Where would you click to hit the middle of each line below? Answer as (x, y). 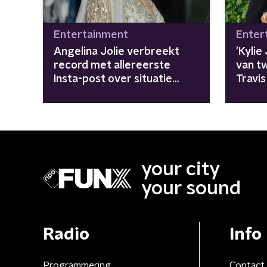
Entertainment (91, 35)
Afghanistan (84, 93)
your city (181, 169)
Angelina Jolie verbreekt (117, 52)
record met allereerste (112, 65)
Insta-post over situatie (113, 79)
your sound (191, 188)
